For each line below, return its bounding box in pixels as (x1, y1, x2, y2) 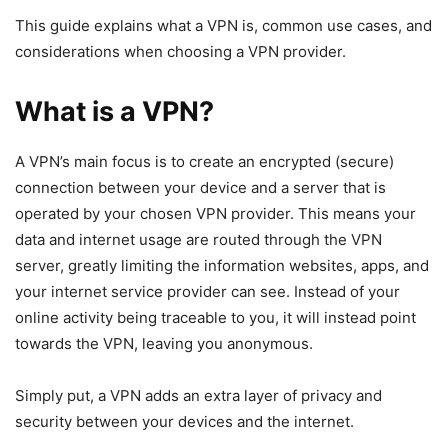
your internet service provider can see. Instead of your (15, 281, 400, 301)
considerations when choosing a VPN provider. (15, 41, 346, 61)
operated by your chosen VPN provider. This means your (15, 203, 416, 223)
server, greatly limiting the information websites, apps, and (15, 255, 429, 275)
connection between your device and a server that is (15, 177, 386, 197)
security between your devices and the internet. (15, 411, 354, 431)
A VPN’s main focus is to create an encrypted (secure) (15, 151, 394, 171)
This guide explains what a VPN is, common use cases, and (15, 15, 432, 35)
